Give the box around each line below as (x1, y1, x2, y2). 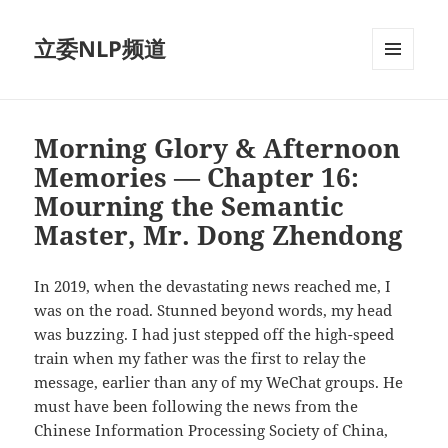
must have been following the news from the (34, 396, 359, 417)
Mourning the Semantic (34, 188, 345, 225)
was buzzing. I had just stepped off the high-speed (34, 324, 395, 345)
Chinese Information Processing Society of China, (34, 420, 389, 441)
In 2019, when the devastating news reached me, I (34, 276, 392, 297)
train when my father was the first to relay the (34, 348, 367, 369)
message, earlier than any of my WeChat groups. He (34, 372, 404, 393)
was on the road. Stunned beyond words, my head (34, 300, 393, 321)
